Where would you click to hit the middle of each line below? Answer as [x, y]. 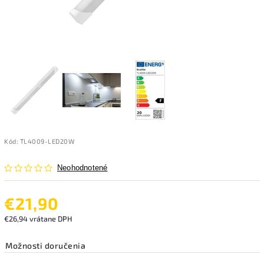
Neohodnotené [82, 168]
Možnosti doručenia [45, 245]
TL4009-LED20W [47, 141]
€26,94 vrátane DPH [38, 218]
